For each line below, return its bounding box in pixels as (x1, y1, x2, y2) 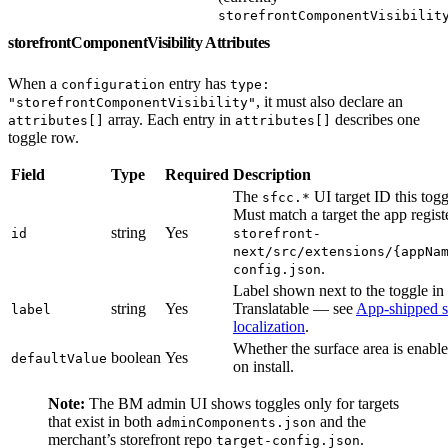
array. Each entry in (104, 110, 235, 128)
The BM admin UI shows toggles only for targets (85, 394, 399, 412)
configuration (61, 76, 165, 92)
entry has (165, 74, 230, 92)
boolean (111, 348, 161, 366)
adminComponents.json (156, 414, 316, 430)
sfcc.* (262, 189, 310, 205)
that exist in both (48, 412, 156, 430)
